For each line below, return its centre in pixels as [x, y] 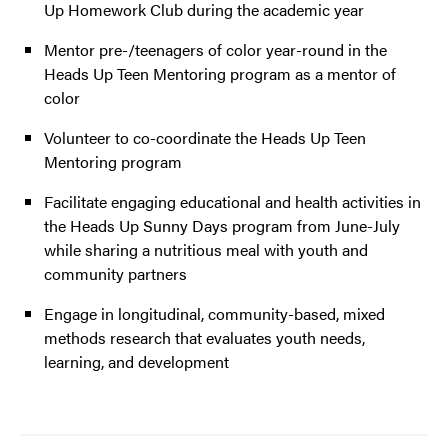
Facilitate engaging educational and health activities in [232, 202]
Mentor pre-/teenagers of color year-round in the [215, 50]
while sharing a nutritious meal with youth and [206, 250]
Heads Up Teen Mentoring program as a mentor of [220, 74]
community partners [115, 274]
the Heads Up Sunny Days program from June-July [222, 226]
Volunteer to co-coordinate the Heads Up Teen [205, 138]
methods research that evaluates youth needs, [204, 338]
